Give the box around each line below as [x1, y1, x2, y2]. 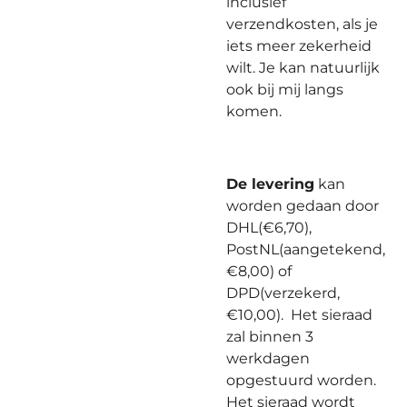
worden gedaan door [226, 197, 379, 214]
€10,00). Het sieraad [226, 306, 372, 323]
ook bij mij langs [226, 81, 343, 98]
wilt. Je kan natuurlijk [226, 59, 380, 76]
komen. [226, 103, 282, 120]
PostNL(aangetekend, [226, 241, 385, 258]
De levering [226, 175, 314, 193]
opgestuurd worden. [226, 372, 376, 389]
